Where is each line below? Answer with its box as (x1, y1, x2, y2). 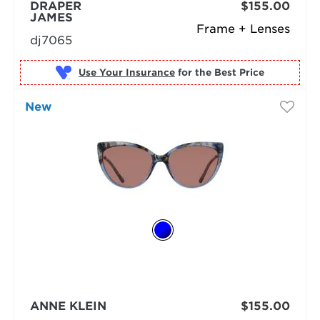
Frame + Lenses (196, 22, 291, 36)
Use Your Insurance (78, 66, 175, 78)
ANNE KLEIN (29, 299, 106, 313)
